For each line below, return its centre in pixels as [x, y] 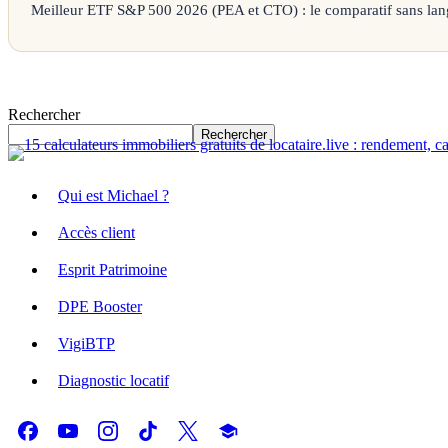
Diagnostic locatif [113, 381]
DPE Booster [100, 307]
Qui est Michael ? [113, 196]
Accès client [96, 233]
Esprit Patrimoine [112, 270]
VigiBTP [86, 344]
